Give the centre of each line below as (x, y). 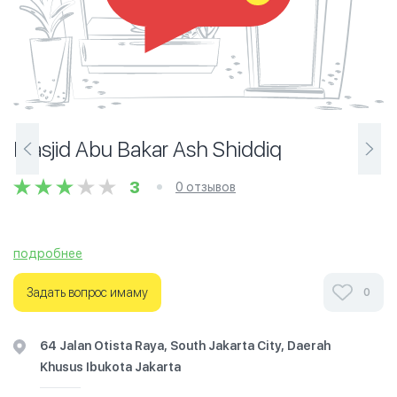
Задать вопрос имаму (87, 292)
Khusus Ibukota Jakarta (110, 367)
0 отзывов (206, 187)
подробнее (48, 253)
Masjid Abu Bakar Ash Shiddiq (148, 149)
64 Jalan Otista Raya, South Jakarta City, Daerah (185, 346)
